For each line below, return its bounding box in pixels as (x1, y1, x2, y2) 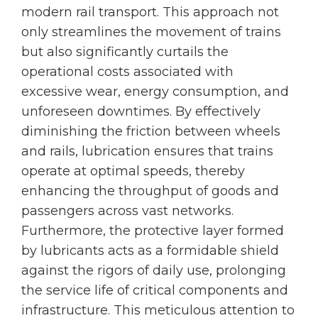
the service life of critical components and (21, 283, 288, 298)
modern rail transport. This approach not (21, 4, 279, 20)
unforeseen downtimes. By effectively (21, 104, 261, 119)
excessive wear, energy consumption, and (21, 84, 289, 99)
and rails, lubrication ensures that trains (21, 143, 273, 159)
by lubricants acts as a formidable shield (21, 243, 279, 258)
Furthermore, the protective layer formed (21, 223, 284, 238)
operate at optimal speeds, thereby (21, 163, 245, 179)
